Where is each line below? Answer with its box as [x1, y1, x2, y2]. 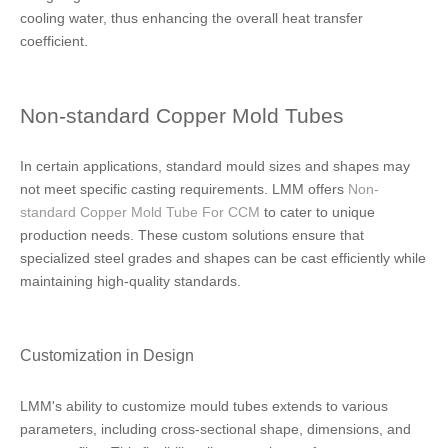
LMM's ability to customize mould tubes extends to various [20, 398, 388, 414]
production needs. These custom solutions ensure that [20, 227, 364, 243]
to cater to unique [260, 204, 375, 220]
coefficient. [20, 33, 88, 49]
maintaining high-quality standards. [20, 273, 241, 289]
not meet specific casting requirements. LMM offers [20, 181, 348, 197]
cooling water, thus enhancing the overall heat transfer [20, 10, 363, 26]
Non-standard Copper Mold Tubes [20, 104, 344, 127]
